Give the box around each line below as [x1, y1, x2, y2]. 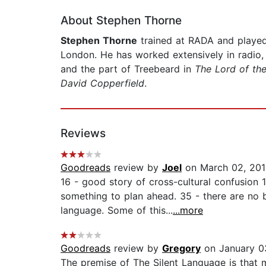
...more [173, 204, 203, 217]
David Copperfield [61, 77, 144, 90]
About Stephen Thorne [61, 14, 182, 28]
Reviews [61, 126, 106, 141]
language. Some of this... [61, 204, 173, 217]
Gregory [162, 242, 201, 255]
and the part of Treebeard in [61, 63, 195, 75]
